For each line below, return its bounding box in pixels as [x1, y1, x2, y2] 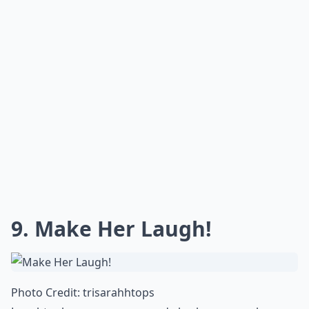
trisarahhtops [83, 285, 154, 300]
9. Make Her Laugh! [11, 215, 212, 243]
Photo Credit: [11, 285, 83, 300]
